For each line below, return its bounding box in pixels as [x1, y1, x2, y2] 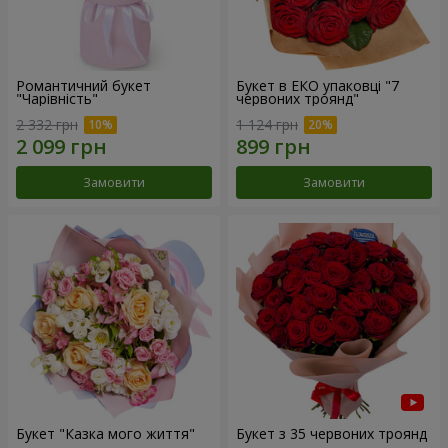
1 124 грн [236, 114, 298, 134]
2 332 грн [16, 114, 78, 134]
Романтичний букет [16, 76, 151, 96]
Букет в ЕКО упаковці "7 [236, 76, 399, 96]
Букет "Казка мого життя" [16, 423, 195, 443]
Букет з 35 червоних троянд [236, 423, 427, 443]
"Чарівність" [16, 89, 98, 109]
